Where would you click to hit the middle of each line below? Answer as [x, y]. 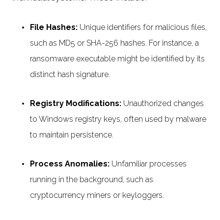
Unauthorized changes [163, 104]
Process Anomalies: [71, 164]
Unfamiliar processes [149, 164]
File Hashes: [55, 27]
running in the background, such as [92, 180]
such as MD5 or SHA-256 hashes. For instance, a [114, 43]
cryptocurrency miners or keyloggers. [98, 195]
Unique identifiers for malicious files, [143, 27]
